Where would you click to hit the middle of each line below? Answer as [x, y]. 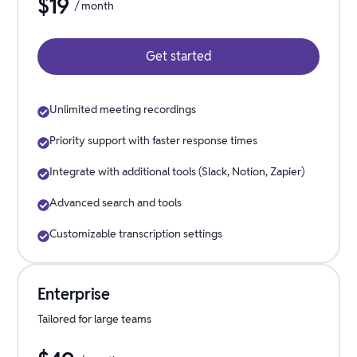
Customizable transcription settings [135, 233]
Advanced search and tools [115, 202]
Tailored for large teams [94, 319]
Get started [178, 56]
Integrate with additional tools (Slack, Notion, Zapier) [177, 171]
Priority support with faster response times [153, 140]
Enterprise [73, 294]
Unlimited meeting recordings [122, 109]
